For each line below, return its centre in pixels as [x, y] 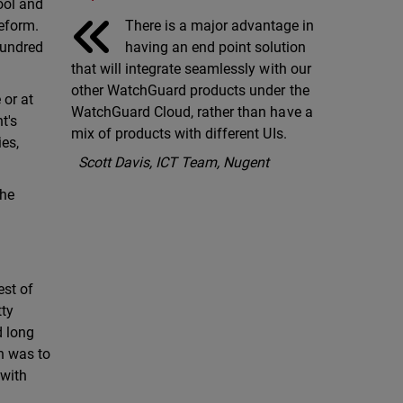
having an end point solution [216, 47]
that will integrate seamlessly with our [191, 68]
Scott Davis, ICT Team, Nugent [174, 162]
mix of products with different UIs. [179, 133]
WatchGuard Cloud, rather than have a [192, 112]
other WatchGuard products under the [190, 90]
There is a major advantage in [220, 25]
